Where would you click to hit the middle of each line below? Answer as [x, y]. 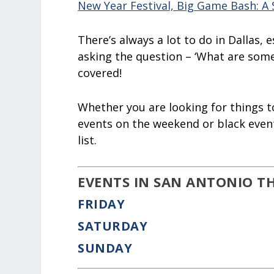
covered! [100, 73]
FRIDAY [102, 204]
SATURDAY [113, 226]
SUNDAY [105, 248]
